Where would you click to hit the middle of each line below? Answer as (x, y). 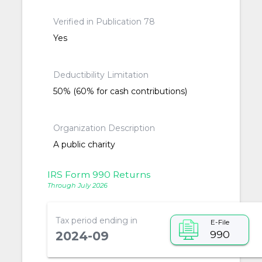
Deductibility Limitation (101, 75)
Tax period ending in (96, 220)
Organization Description (104, 128)
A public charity (85, 145)
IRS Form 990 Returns (99, 175)
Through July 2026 (77, 185)
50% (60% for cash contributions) (120, 92)
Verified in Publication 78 (104, 22)
